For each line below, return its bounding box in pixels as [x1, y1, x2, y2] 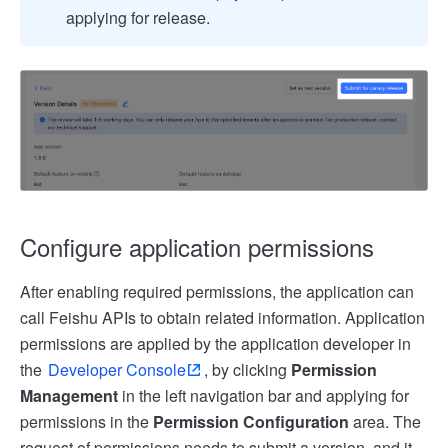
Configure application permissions [20, 228, 374, 264]
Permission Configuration [153, 409, 349, 433]
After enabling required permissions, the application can [20, 279, 414, 303]
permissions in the [20, 409, 153, 433]
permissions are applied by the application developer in [20, 331, 411, 355]
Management [20, 383, 118, 407]
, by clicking [204, 357, 291, 381]
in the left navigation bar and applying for [118, 383, 409, 407]
